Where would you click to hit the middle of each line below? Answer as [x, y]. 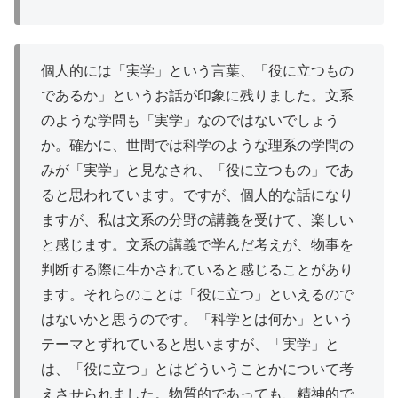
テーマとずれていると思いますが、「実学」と [190, 345]
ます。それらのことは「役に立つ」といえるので [197, 295]
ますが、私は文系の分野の [126, 220]
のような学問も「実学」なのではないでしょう [190, 121]
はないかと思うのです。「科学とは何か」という [197, 320]
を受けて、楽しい [297, 220]
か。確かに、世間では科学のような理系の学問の [197, 146]
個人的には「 [84, 71]
